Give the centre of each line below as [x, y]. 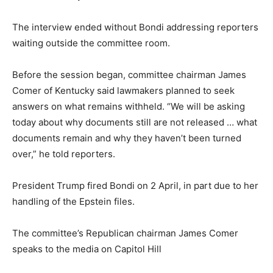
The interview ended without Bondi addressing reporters [135, 27]
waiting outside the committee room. [91, 43]
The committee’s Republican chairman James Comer [125, 233]
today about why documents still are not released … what [135, 122]
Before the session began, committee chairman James [129, 74]
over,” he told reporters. [64, 154]
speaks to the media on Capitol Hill [87, 249]
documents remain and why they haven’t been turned [127, 138]
